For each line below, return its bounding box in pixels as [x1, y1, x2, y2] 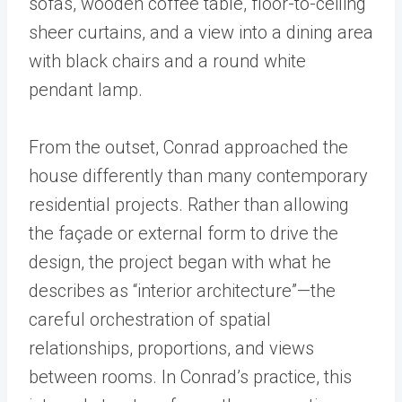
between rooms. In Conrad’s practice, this [29, 366, 352, 388]
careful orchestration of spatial [29, 309, 271, 330]
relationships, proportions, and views [29, 337, 314, 359]
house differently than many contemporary [29, 165, 368, 187]
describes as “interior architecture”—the [29, 280, 336, 301]
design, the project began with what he [29, 251, 331, 273]
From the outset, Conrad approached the [29, 136, 348, 158]
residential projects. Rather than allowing [29, 194, 349, 215]
